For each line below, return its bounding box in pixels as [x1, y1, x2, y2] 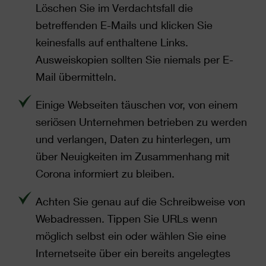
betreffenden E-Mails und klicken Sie [36, 18, 213, 31]
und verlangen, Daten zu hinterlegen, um [36, 132, 230, 145]
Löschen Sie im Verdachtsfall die [36, 1, 193, 14]
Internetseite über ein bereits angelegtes [36, 246, 230, 259]
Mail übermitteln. [36, 70, 116, 83]
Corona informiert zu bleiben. [36, 167, 175, 180]
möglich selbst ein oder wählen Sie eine [36, 229, 226, 242]
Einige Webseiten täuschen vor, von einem [36, 98, 237, 111]
